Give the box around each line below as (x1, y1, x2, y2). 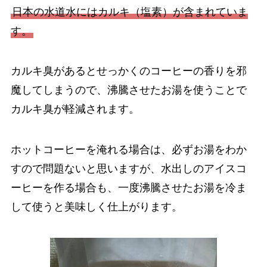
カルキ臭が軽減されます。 (10, 103, 139, 116)
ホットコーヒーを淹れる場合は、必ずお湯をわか (10, 144, 247, 156)
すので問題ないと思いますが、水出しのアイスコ (10, 163, 247, 175)
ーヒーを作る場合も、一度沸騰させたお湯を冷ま (10, 182, 247, 194)
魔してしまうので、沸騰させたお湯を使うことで (10, 84, 247, 97)
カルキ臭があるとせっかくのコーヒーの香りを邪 (10, 65, 247, 77)
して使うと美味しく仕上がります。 (10, 201, 182, 213)
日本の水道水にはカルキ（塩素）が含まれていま (11, 5, 248, 18)
